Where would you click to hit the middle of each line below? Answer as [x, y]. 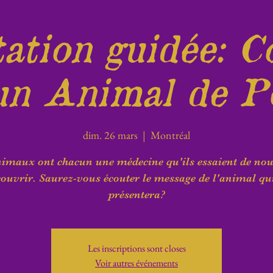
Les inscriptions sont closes [136, 249]
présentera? [136, 195]
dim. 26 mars [110, 135]
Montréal [170, 135]
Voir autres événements [136, 263]
